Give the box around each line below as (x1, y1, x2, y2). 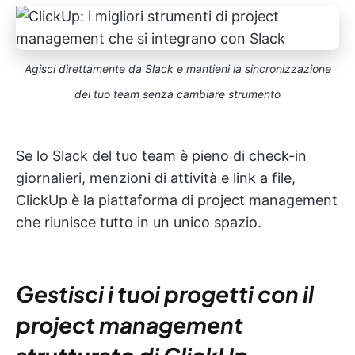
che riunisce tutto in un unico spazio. (16, 214, 261, 231)
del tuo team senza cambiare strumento (74, 87, 281, 101)
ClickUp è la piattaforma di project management (16, 192, 338, 208)
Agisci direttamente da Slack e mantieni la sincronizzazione (24, 62, 331, 75)
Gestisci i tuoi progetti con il (16, 280, 314, 307)
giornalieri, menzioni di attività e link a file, (16, 170, 296, 186)
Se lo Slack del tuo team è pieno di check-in (16, 147, 307, 164)
